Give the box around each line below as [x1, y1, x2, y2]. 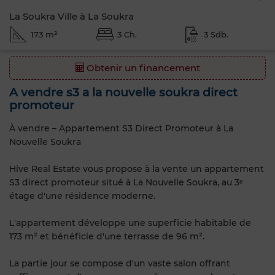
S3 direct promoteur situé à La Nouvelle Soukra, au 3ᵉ [9, 176, 242, 188]
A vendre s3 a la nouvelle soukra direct [9, 85, 238, 99]
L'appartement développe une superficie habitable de [9, 217, 251, 228]
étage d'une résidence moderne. [9, 190, 155, 201]
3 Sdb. [203, 29, 228, 39]
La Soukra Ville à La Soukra [9, 10, 134, 22]
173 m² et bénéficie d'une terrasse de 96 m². [9, 230, 204, 242]
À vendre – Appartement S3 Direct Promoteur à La [9, 122, 233, 134]
